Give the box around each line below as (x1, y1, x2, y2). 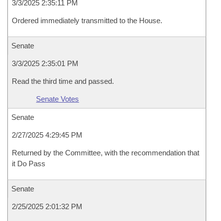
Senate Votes (36, 95, 79, 103)
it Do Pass (12, 159, 45, 168)
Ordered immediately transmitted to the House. (12, 16, 162, 25)
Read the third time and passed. (12, 77, 114, 85)
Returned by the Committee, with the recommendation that (12, 148, 199, 157)
